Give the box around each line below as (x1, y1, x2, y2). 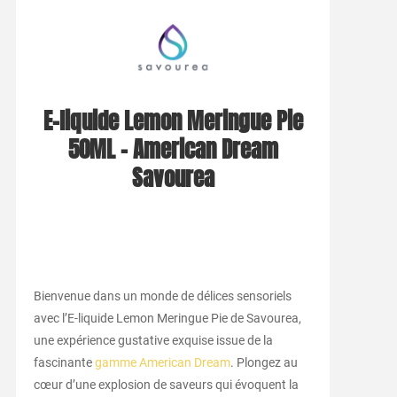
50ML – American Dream (67, 133, 278, 166)
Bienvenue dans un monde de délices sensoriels (33, 288, 292, 303)
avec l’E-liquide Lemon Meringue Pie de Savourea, (33, 310, 301, 325)
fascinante (33, 354, 95, 370)
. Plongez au (230, 354, 298, 370)
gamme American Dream (94, 354, 230, 370)
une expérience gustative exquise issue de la (33, 332, 273, 347)
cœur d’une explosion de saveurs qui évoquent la (33, 377, 299, 392)
